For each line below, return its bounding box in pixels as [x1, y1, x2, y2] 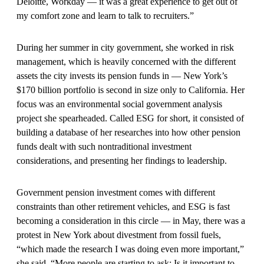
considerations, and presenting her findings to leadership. [16, 155, 229, 166]
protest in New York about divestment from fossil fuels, [16, 229, 221, 240]
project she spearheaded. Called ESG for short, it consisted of [16, 113, 244, 123]
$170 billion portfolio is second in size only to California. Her [16, 84, 245, 95]
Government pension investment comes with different [16, 187, 215, 197]
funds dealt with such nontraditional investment [16, 141, 192, 151]
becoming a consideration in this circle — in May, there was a [16, 215, 245, 226]
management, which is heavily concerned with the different [16, 56, 236, 67]
